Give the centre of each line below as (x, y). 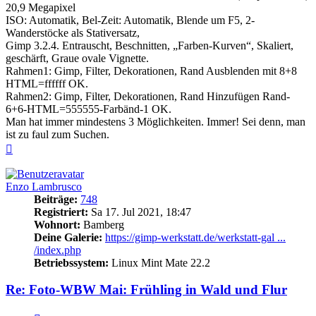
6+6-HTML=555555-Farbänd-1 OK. (89, 109)
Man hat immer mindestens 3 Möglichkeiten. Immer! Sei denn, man (156, 121)
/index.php (57, 250)
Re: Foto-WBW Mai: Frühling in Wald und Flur (146, 290)
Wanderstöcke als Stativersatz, (73, 32)
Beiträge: (56, 199)
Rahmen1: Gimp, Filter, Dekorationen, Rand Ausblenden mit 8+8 (151, 71)
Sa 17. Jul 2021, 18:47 (140, 212)
